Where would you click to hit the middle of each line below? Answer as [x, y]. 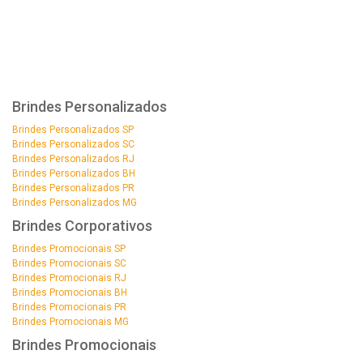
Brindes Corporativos [82, 225]
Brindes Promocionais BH [70, 292]
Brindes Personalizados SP [73, 129]
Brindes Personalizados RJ [73, 158]
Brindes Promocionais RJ [69, 278]
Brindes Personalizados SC [73, 144]
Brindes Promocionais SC [69, 263]
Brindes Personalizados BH [74, 173]
